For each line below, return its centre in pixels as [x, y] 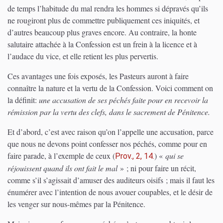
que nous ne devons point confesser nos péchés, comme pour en [107, 144]
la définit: [23, 100]
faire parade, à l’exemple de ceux [60, 156]
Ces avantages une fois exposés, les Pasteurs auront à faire [98, 76]
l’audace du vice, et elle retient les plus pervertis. [83, 56]
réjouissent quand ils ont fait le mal [62, 168]
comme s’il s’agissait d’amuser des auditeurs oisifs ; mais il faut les [111, 180]
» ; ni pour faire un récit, [157, 168]
